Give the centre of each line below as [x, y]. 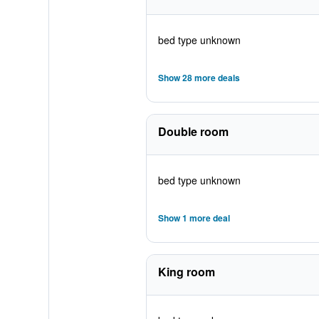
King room [186, 272]
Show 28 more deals [199, 78]
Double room [193, 131]
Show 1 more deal [194, 218]
